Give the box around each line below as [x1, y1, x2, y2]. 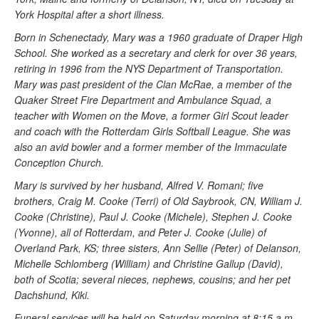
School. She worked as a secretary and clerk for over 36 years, [14, 46, 298, 60]
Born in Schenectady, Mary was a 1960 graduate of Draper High [14, 30, 303, 44]
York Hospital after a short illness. [14, 7, 164, 21]
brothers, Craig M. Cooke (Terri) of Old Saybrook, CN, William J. [14, 194, 303, 208]
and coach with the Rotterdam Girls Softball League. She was [14, 124, 291, 138]
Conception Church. [14, 155, 104, 169]
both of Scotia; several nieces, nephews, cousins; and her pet [14, 272, 291, 286]
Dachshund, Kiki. [14, 288, 90, 302]
